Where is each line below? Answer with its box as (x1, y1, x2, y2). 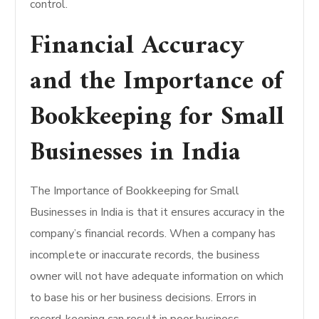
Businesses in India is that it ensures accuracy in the (30, 204, 286, 220)
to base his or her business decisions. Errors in (30, 290, 257, 305)
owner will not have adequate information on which (30, 268, 284, 284)
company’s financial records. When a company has (30, 226, 276, 241)
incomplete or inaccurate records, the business (30, 247, 261, 263)
